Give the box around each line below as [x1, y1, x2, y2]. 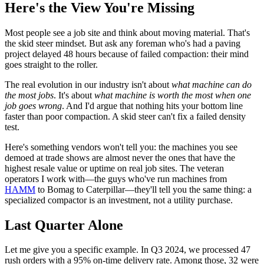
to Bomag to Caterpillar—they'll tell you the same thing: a [35, 184, 252, 194]
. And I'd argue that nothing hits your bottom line [62, 100, 243, 111]
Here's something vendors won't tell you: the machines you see [5, 141, 237, 152]
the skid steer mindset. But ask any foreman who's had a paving [5, 38, 240, 48]
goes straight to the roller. [5, 59, 98, 70]
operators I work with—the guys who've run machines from [5, 173, 227, 184]
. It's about [54, 90, 94, 100]
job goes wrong [5, 100, 62, 111]
